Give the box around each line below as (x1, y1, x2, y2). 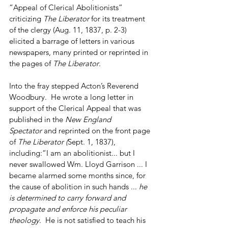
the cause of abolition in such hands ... (9, 181, 139, 191)
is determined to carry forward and (9, 192, 128, 203)
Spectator (9, 125, 42, 135)
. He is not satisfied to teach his (39, 215, 148, 225)
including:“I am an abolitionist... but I (9, 148, 137, 158)
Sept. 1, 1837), (68, 136, 118, 147)
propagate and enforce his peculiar (9, 204, 129, 214)
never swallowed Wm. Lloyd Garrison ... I (9, 159, 149, 169)
